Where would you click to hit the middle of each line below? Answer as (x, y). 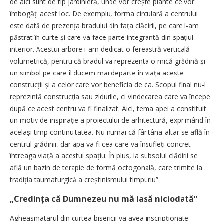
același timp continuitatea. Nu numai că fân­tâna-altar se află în (110, 132)
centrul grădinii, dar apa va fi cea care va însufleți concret (100, 144)
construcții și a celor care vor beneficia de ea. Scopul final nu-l (108, 85)
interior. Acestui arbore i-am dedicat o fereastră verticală (100, 49)
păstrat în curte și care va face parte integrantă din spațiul (102, 37)
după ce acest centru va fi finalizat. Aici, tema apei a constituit (108, 108)
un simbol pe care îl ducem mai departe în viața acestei (97, 73)
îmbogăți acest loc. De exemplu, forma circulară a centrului (104, 14)
